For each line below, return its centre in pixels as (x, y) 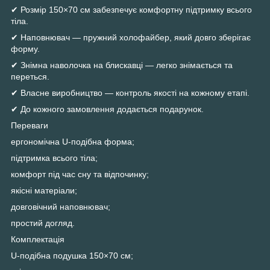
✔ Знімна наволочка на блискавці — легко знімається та (122, 65)
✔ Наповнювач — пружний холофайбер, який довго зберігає (131, 37)
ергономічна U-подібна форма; (73, 141)
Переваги (30, 125)
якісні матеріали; (44, 190)
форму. (25, 49)
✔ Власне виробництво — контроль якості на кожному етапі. (130, 93)
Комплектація (38, 239)
